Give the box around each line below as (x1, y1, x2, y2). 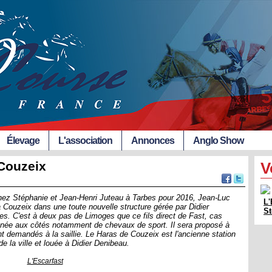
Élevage (7, 135, 39, 146)
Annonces (131, 135, 174, 146)
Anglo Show (193, 135, 243, 146)
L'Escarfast (27, 257, 63, 265)
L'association (58, 135, 112, 146)
